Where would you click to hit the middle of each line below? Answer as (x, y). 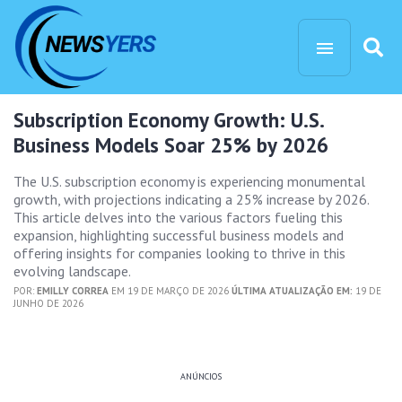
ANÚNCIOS (201, 377)
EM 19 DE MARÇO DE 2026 (170, 291)
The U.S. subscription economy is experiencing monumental (189, 182)
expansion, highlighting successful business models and (179, 236)
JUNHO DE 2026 (48, 304)
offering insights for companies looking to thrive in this (179, 253)
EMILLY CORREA (73, 291)
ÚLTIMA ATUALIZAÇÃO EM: (292, 291)
